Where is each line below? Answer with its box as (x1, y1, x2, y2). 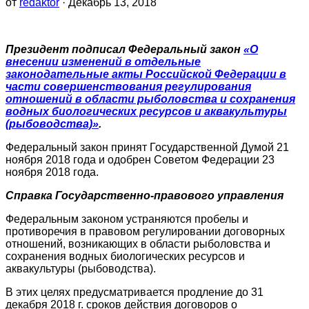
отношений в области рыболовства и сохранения (6, 93, 295, 106)
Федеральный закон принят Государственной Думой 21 (6, 141, 289, 154)
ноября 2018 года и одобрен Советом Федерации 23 (6, 154, 275, 166)
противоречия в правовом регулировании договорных (6, 226, 285, 238)
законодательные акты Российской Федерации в (6, 68, 286, 81)
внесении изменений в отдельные (6, 56, 201, 68)
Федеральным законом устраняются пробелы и (6, 213, 248, 226)
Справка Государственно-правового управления (6, 190, 283, 202)
